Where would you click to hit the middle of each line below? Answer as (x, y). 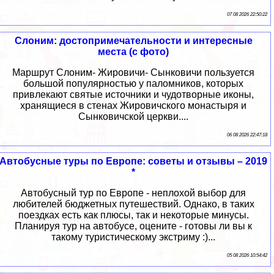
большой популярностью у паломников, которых (133, 84)
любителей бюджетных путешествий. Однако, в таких (133, 204)
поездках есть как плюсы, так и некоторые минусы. (133, 215)
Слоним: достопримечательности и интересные (133, 41)
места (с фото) (133, 52)
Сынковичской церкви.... (133, 117)
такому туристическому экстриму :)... (133, 237)
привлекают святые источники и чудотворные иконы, (133, 95)
